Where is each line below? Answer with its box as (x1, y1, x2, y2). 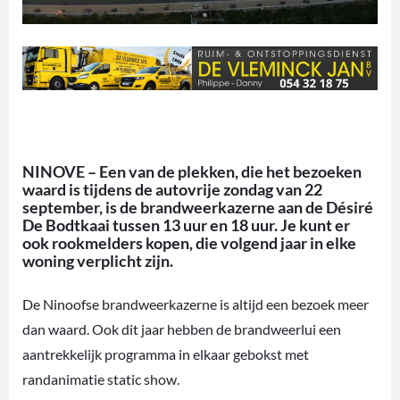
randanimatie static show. (22, 371, 179, 388)
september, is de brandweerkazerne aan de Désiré (22, 197, 373, 218)
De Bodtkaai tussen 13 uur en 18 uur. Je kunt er (22, 215, 350, 236)
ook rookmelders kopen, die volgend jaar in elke (22, 233, 356, 254)
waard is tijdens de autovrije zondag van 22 (22, 179, 322, 200)
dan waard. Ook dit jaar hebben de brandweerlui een (22, 321, 341, 338)
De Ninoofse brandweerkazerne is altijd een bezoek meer (22, 296, 369, 313)
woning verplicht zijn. (22, 251, 173, 271)
